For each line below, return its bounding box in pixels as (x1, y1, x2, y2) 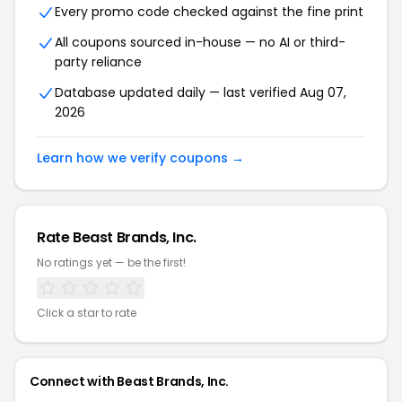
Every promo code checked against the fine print (55, 3, 363, 21)
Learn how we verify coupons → (37, 149, 244, 167)
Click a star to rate (37, 305, 136, 320)
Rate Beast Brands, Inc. (37, 227, 197, 248)
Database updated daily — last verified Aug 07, (55, 83, 346, 101)
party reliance (55, 53, 142, 71)
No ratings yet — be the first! (37, 255, 186, 270)
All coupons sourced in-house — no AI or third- (55, 33, 345, 51)
